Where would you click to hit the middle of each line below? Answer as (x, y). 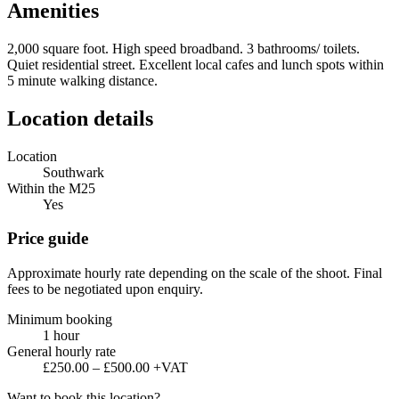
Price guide (48, 239)
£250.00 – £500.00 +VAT (115, 368)
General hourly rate (61, 352)
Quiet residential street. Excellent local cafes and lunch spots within (195, 64)
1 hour (61, 336)
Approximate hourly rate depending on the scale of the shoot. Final (195, 273)
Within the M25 (51, 188)
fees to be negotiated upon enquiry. (105, 289)
